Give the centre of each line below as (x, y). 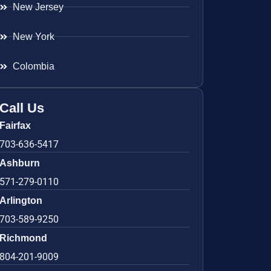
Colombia (34, 66)
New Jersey (38, 7)
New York (34, 36)
